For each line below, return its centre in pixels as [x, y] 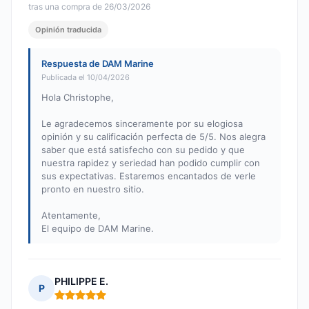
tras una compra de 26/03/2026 [89, 7]
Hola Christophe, [78, 98]
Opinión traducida [68, 30]
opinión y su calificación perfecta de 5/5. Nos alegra [153, 137]
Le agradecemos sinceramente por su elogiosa [142, 124]
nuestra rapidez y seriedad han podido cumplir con [151, 163]
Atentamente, [71, 216]
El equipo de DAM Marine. [98, 229]
